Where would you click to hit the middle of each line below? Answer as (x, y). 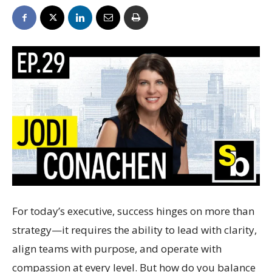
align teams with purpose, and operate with (117, 248)
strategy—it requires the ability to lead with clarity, (134, 229)
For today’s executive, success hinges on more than (133, 211)
